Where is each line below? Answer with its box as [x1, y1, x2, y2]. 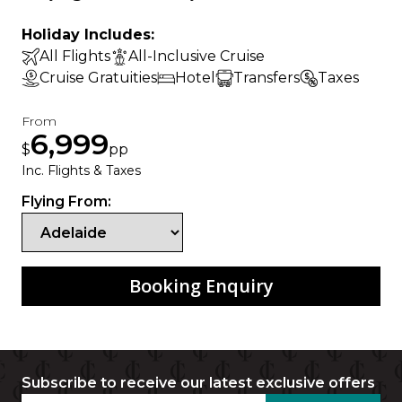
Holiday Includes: [22, 26, 154, 44]
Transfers [233, 69, 300, 87]
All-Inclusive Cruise [128, 48, 265, 66]
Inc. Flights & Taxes [22, 162, 141, 179]
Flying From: [22, 193, 111, 211]
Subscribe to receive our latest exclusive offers [22, 374, 375, 392]
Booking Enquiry [128, 274, 274, 299]
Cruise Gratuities [39, 69, 157, 87]
